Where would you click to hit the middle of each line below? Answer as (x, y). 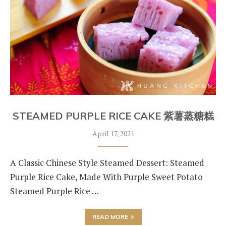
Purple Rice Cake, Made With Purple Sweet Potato (106, 177)
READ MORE (110, 217)
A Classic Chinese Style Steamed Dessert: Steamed (107, 163)
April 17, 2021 (113, 133)
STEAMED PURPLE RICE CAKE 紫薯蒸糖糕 (113, 116)
